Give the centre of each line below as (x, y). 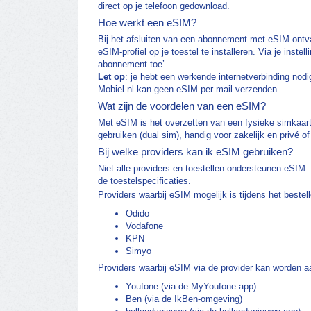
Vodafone (144, 226)
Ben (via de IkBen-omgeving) (184, 299)
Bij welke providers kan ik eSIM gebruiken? (195, 152)
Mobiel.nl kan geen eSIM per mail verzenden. (189, 90)
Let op (111, 77)
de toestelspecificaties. (144, 181)
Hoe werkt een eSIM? (147, 23)
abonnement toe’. (133, 65)
